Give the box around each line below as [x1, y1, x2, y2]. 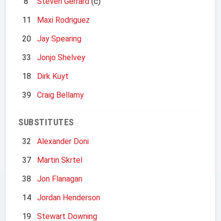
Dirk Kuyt [37, 71, 69, 81]
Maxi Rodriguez [37, 15, 90, 25]
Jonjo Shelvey [37, 52, 85, 62]
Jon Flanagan [37, 174, 82, 184]
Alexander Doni [37, 136, 89, 146]
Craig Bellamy [37, 90, 84, 100]
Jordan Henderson [37, 192, 100, 202]
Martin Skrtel [37, 155, 82, 165]
